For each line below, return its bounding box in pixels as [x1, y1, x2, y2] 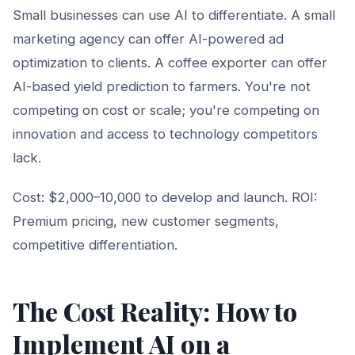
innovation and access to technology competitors [13, 125, 318, 142]
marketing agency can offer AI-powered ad [13, 30, 284, 47]
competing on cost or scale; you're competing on [13, 101, 319, 118]
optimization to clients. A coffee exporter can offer [13, 54, 327, 71]
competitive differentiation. [13, 236, 177, 253]
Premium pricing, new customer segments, [13, 212, 279, 229]
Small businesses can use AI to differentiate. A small [13, 6, 335, 23]
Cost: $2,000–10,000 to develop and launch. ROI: [13, 189, 317, 205]
